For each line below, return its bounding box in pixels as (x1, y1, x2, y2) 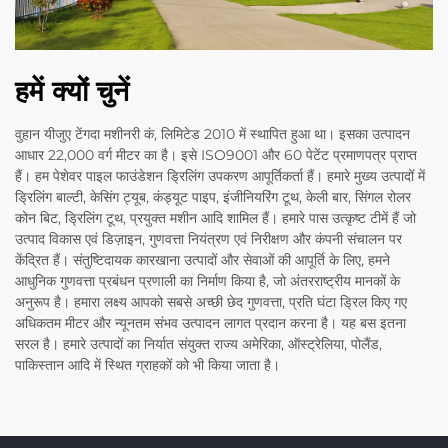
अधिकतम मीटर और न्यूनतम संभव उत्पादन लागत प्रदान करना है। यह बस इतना (15, 314, 406, 333)
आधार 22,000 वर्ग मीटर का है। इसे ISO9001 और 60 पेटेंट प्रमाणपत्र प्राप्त (15, 146, 417, 165)
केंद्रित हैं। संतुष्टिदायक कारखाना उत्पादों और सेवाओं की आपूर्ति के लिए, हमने (15, 251, 390, 270)
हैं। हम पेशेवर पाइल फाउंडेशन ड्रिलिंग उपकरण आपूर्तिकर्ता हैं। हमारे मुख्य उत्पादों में (15, 167, 425, 186)
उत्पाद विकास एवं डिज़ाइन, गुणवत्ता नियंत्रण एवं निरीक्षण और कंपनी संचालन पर (15, 230, 402, 249)
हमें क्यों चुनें (15, 74, 129, 109)
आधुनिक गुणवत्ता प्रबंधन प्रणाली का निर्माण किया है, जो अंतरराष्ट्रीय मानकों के (15, 272, 400, 291)
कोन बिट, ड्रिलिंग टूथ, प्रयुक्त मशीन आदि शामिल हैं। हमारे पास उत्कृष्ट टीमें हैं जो (15, 209, 416, 228)
